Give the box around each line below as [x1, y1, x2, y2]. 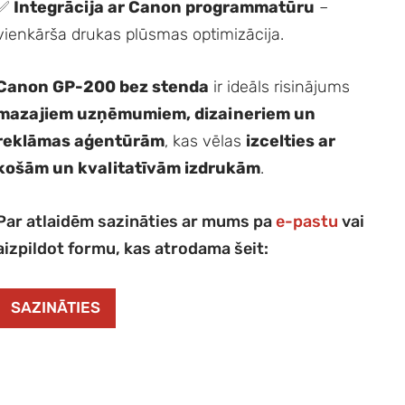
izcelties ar [246, 131, 336, 152]
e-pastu [276, 212, 339, 232]
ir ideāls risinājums [209, 77, 351, 98]
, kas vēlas [165, 131, 247, 152]
